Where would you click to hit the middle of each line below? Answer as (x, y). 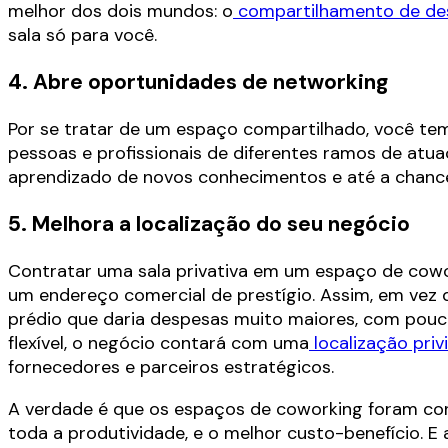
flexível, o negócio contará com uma (158, 342)
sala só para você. (82, 34)
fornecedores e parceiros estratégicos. (171, 366)
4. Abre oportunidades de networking (198, 81)
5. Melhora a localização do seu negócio (209, 223)
